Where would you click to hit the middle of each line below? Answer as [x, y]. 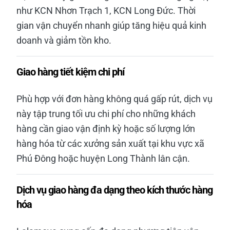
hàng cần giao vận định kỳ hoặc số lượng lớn [106, 129]
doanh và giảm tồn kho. [64, 40]
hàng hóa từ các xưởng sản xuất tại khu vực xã [110, 143]
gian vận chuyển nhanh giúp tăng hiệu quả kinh [111, 25]
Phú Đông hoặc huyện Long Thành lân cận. [103, 158]
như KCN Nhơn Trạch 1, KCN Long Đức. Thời [106, 11]
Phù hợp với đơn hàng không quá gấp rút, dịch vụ [114, 99]
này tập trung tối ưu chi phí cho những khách [106, 114]
